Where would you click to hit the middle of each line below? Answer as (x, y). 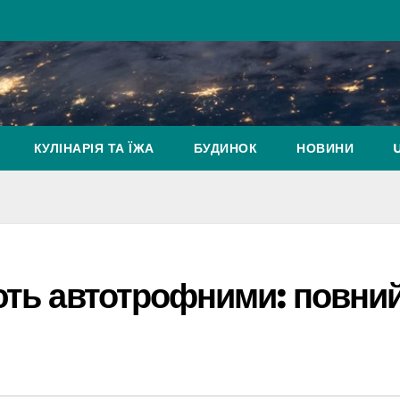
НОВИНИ (325, 148)
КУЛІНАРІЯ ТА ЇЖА (94, 148)
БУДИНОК (225, 148)
